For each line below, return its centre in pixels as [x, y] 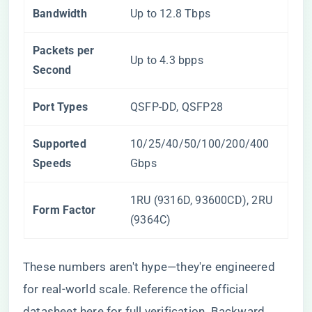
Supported [60, 144]
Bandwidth [60, 14]
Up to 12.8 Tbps [170, 14]
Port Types [60, 107]
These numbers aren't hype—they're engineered [149, 267]
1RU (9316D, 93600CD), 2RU [201, 200]
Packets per [64, 50]
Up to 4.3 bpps [167, 60]
